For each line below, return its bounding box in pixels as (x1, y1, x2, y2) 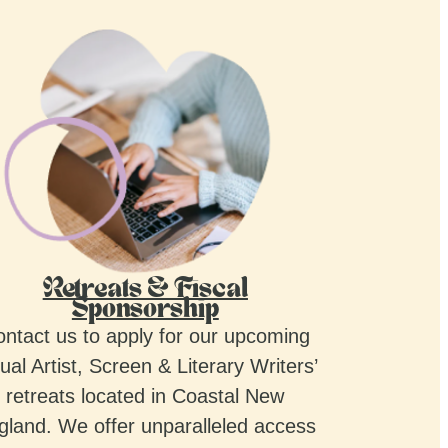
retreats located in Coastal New (6, 384, 285, 407)
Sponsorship (71, 296, 219, 324)
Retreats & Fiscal (42, 276, 248, 304)
